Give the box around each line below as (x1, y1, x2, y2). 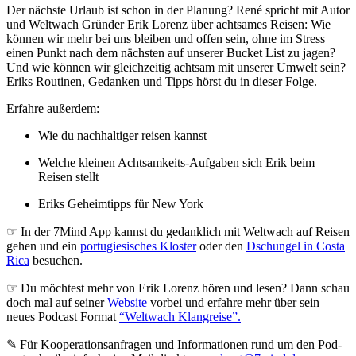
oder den (196, 238, 246, 253)
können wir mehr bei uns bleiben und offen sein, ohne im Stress (6, 31, 325, 45)
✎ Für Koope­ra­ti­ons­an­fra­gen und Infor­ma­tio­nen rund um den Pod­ (6, 337, 342, 351)
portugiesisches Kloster (80, 238, 196, 253)
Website (107, 295, 147, 309)
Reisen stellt (38, 169, 99, 184)
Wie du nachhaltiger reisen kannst (38, 128, 207, 142)
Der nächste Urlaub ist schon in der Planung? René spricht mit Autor (6, 2, 350, 17)
